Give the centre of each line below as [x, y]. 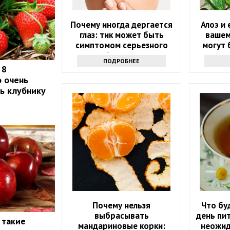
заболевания [121, 55]
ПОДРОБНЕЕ [122, 61]
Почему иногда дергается [122, 24]
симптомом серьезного [121, 45]
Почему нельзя [122, 205]
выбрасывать [121, 215]
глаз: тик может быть [121, 35]
